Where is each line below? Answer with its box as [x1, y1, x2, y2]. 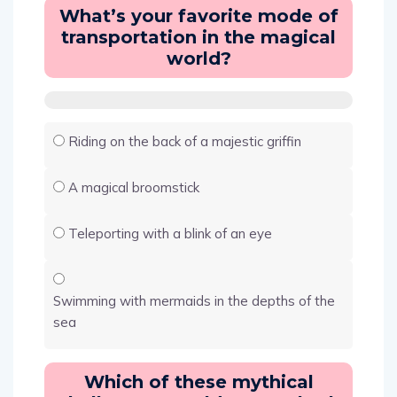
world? [166, 47, 231, 69]
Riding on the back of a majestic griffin [68, 132, 301, 150]
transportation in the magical [61, 26, 336, 48]
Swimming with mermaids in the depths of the [53, 292, 335, 309]
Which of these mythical [83, 370, 314, 393]
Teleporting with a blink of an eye [68, 224, 272, 242]
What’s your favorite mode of [58, 4, 339, 27]
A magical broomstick [68, 178, 199, 196]
